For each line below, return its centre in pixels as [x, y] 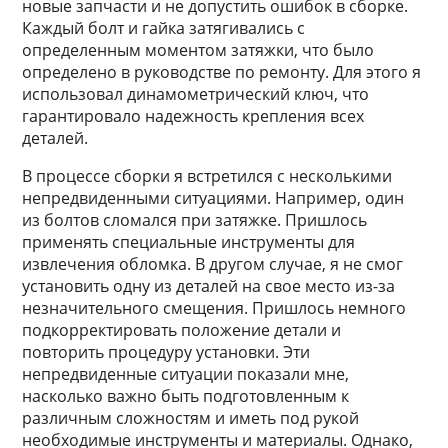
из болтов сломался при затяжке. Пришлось [195, 220]
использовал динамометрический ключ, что [196, 94]
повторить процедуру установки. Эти [166, 352]
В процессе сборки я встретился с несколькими [207, 176]
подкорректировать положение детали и [182, 330]
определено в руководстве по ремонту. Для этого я [222, 72]
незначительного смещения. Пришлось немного [214, 308]
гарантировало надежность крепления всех [193, 116]
